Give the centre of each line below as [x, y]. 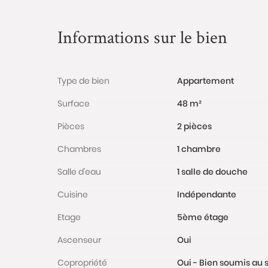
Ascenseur [79, 240]
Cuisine [73, 194]
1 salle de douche [212, 172]
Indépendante [207, 194]
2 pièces [194, 126]
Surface [74, 103]
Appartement [205, 81]
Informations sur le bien [142, 37]
